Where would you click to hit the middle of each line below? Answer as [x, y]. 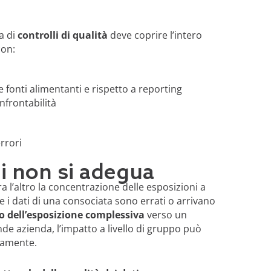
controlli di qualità [62, 35]
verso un [167, 214]
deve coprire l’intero [155, 35]
